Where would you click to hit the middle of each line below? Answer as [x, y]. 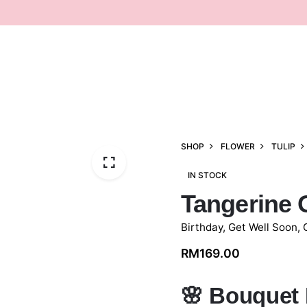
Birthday [202, 227]
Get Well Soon [263, 227]
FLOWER [238, 147]
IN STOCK [208, 175]
